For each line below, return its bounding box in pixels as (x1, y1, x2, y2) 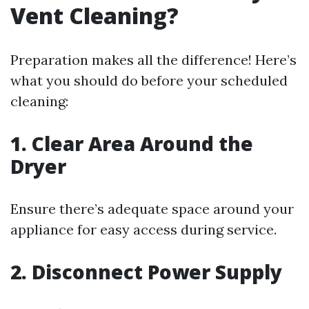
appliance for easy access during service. (10, 221, 277, 238)
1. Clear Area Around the (10, 130, 253, 157)
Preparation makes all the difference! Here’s (10, 51, 297, 68)
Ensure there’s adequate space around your (10, 200, 294, 217)
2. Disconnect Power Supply (10, 259, 282, 285)
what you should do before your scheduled (10, 72, 288, 89)
